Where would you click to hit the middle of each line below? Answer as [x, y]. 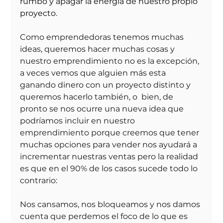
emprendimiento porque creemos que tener [111, 133]
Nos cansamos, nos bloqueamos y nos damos [111, 205]
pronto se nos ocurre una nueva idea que [103, 109]
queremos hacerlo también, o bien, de [98, 97]
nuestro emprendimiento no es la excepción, [111, 61]
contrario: [39, 181]
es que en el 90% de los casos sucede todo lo [110, 169]
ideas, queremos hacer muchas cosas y [100, 49]
